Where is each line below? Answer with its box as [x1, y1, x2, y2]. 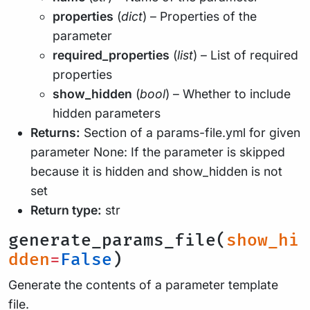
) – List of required [193, 48, 298, 62]
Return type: [30, 203, 102, 217]
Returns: [30, 125, 80, 140]
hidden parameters [53, 106, 161, 120]
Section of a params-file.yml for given [80, 125, 300, 140]
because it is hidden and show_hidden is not [30, 164, 282, 179]
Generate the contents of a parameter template [8, 277, 278, 292]
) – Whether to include [165, 86, 291, 101]
